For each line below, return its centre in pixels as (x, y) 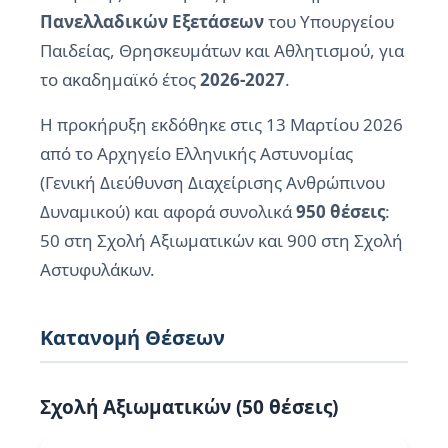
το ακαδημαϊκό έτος (120, 80)
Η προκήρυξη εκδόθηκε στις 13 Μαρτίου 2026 (221, 125)
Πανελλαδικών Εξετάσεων (152, 22)
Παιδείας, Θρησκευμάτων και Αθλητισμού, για (222, 51)
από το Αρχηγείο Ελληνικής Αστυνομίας (196, 154)
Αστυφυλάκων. (97, 270)
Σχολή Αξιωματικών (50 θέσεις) (189, 407)
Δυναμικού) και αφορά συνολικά (168, 212)
